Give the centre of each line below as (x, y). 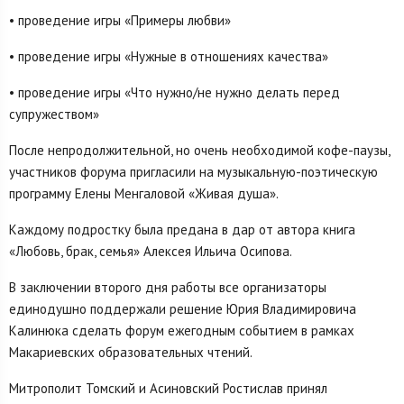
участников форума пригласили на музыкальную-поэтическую (193, 172)
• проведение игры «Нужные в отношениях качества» (169, 57)
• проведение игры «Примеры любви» (120, 21)
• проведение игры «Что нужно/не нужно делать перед (174, 93)
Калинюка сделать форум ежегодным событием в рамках (182, 331)
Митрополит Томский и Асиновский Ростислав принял (168, 389)
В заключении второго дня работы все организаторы (168, 288)
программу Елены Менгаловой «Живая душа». (144, 194)
